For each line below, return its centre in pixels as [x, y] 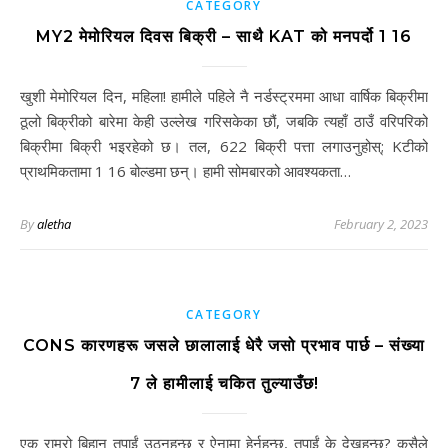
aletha [54, 224]
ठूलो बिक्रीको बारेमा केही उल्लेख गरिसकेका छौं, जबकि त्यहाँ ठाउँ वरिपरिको [224, 121]
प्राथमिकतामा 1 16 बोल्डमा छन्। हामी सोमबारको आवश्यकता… [185, 171]
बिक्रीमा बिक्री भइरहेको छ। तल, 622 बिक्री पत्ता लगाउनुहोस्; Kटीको [224, 146]
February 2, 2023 [381, 224]
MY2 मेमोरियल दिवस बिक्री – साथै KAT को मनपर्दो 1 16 [224, 36]
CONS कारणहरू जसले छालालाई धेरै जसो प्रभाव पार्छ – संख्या [224, 345]
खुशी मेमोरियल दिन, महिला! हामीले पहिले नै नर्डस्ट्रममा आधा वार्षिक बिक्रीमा [26, 96]
